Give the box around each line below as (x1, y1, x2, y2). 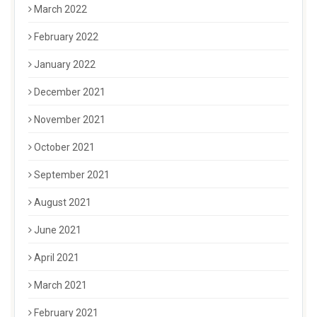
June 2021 (34, 224, 81, 236)
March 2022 (34, 4, 87, 16)
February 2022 (34, 31, 98, 43)
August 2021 (34, 197, 91, 209)
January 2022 (34, 59, 96, 71)
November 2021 (34, 114, 105, 126)
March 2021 (34, 279, 87, 292)
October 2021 (34, 142, 95, 154)
